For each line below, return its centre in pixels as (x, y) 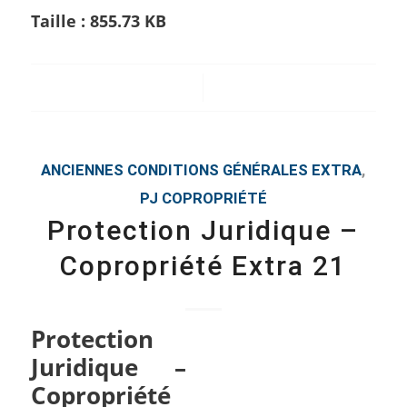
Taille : (60, 20)
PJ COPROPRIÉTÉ (203, 199)
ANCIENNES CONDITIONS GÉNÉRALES (175, 170)
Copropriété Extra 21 (203, 266)
